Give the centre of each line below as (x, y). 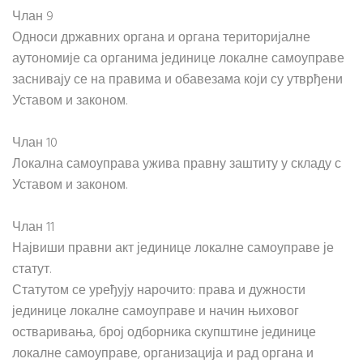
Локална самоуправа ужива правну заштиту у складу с (177, 164)
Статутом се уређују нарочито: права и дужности (159, 291)
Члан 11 (33, 228)
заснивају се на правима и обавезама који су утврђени (177, 80)
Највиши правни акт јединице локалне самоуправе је (173, 249)
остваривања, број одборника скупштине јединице (164, 333)
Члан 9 (33, 17)
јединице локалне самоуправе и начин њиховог (156, 312)
